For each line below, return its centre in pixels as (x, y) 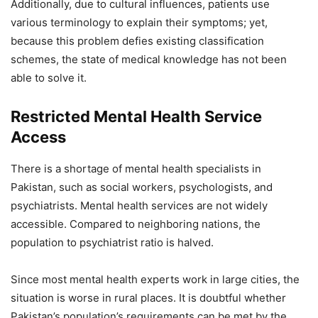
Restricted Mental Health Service (136, 117)
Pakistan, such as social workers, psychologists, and (142, 187)
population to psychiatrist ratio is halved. (112, 243)
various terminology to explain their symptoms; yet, (139, 23)
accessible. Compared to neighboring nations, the (136, 224)
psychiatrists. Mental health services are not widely (139, 206)
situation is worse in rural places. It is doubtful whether (148, 298)
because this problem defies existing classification (137, 41)
